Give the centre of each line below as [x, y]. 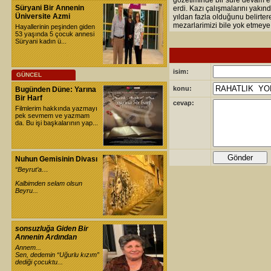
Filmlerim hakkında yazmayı [56, 108]
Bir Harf [29, 98]
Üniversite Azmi [43, 16]
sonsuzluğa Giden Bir [52, 229]
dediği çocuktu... [39, 262]
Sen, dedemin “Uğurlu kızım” [57, 255]
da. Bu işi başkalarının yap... [57, 123]
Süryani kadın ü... [41, 41]
